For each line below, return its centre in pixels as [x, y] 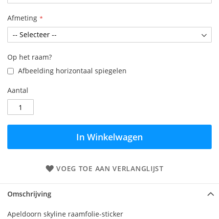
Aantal [18, 90]
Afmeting [22, 18]
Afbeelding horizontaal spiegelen [71, 71]
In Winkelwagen [109, 137]
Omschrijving [29, 194]
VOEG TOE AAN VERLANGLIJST [110, 168]
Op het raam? [30, 57]
